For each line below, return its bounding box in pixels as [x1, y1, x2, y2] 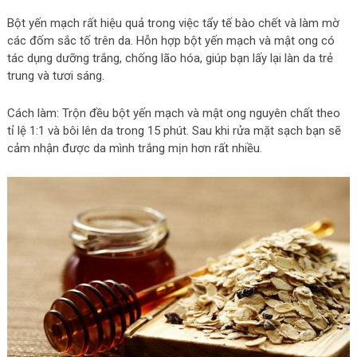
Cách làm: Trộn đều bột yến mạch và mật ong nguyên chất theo [6, 106, 340, 121]
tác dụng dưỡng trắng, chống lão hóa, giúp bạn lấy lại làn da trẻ [6, 51, 333, 66]
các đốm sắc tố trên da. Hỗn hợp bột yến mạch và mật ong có [6, 33, 335, 49]
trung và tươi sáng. [6, 69, 104, 84]
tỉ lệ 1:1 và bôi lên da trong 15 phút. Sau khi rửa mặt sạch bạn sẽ [6, 124, 341, 139]
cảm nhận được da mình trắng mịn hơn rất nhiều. [6, 141, 262, 156]
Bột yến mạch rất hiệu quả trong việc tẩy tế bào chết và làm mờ [6, 16, 339, 31]
